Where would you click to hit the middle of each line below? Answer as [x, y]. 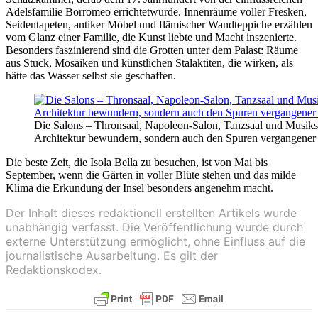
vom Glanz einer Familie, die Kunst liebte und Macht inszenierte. [151, 37]
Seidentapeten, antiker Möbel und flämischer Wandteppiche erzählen [159, 24]
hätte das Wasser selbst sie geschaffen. [91, 75]
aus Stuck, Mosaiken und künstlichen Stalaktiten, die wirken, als [149, 62]
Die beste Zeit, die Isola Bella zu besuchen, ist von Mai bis [137, 162]
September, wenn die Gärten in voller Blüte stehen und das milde [151, 175]
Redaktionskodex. [54, 269]
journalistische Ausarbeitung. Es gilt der [112, 255]
